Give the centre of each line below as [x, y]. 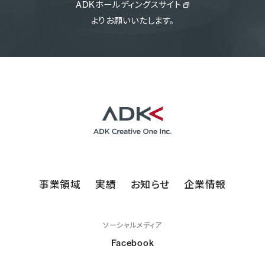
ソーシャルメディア [132, 225]
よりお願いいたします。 [132, 20]
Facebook [132, 243]
